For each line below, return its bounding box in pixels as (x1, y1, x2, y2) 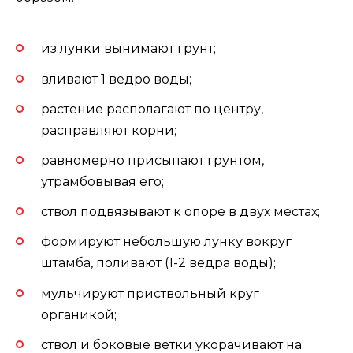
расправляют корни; (41, 122, 176, 138)
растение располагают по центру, (41, 101, 263, 117)
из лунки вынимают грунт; (41, 41, 216, 57)
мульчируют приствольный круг (41, 285, 259, 301)
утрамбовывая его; (41, 174, 164, 190)
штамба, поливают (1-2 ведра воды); (41, 255, 276, 271)
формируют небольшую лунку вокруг (41, 234, 292, 250)
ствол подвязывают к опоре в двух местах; (41, 204, 320, 220)
